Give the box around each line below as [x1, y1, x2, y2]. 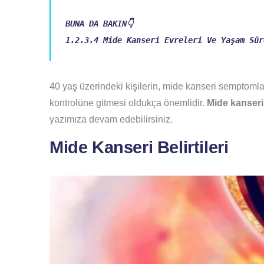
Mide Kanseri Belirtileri [49, 138, 229, 157]
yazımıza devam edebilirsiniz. [49, 114, 173, 125]
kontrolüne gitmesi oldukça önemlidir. [49, 98, 207, 108]
